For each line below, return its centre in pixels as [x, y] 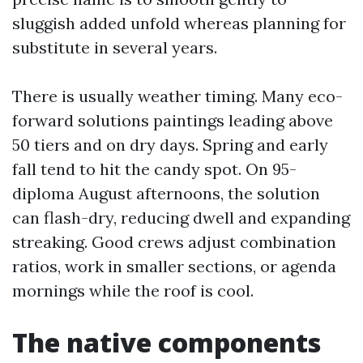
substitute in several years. [115, 47]
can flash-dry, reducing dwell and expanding [181, 218]
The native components [167, 342]
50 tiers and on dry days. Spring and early [170, 145]
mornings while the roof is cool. [133, 290]
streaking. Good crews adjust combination [174, 242]
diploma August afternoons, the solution [166, 193]
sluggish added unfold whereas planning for [179, 23]
